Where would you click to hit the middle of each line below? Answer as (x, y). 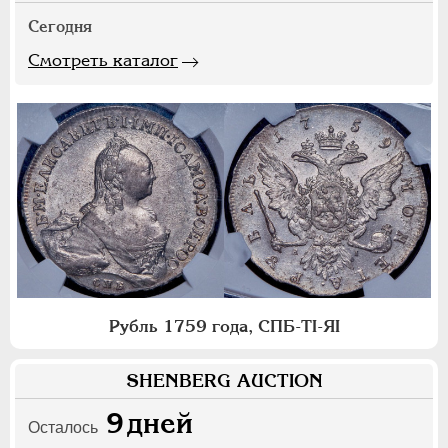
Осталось (63, 427)
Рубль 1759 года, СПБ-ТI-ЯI (224, 325)
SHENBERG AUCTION (224, 380)
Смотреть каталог (103, 59)
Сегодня (60, 26)
